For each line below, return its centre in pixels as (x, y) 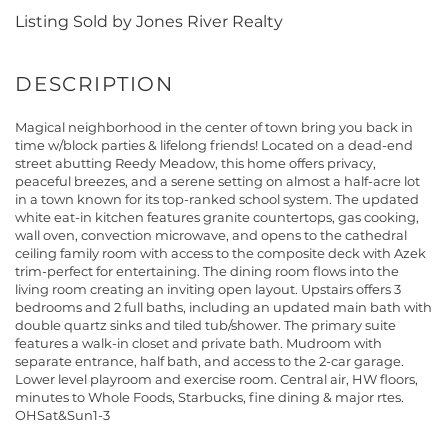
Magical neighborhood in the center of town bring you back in (214, 127)
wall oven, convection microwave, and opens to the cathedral (211, 235)
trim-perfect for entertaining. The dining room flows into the (207, 271)
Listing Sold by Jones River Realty (149, 22)
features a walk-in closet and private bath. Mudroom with (198, 343)
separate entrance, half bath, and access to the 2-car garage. (209, 361)
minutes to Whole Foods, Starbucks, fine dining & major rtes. (209, 397)
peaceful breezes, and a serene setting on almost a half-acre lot (217, 181)
